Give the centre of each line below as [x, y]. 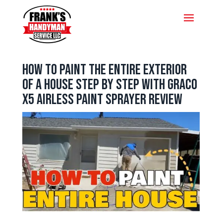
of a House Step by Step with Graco [110, 84]
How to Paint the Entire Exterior [104, 70]
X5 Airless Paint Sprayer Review [102, 99]
